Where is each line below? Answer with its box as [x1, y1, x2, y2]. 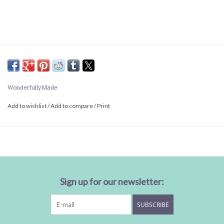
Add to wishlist [7, 102, 47, 110]
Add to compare [50, 102, 94, 110]
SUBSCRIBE [136, 200, 169, 209]
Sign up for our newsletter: [60, 176, 164, 187]
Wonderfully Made [7, 84, 57, 92]
